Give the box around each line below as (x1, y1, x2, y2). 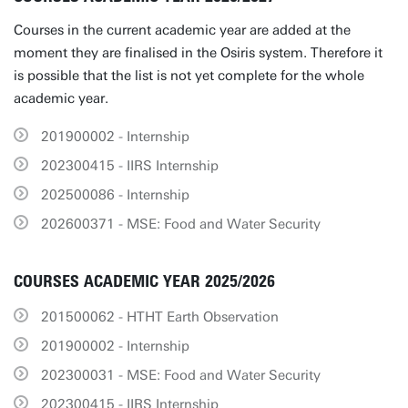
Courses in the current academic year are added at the (14, 22, 351, 38)
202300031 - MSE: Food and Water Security (41, 367, 321, 383)
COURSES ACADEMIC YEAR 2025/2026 (14, 271, 275, 291)
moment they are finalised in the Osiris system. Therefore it (14, 45, 382, 61)
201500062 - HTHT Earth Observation (41, 309, 279, 325)
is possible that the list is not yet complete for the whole (14, 67, 364, 84)
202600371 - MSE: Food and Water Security (41, 216, 321, 232)
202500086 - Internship (41, 187, 189, 203)
